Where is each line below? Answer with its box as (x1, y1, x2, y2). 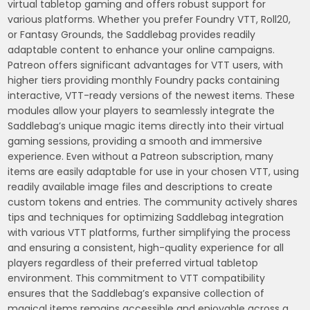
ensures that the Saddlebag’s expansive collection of (8, 286, 265, 300)
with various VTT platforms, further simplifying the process (8, 225, 291, 239)
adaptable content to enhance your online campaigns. (8, 42, 275, 57)
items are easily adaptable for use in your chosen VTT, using (8, 164, 300, 179)
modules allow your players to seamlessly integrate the (8, 103, 275, 118)
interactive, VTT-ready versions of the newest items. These (8, 88, 295, 102)
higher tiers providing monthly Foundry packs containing (8, 73, 280, 87)
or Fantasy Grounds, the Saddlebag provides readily (8, 27, 256, 42)
